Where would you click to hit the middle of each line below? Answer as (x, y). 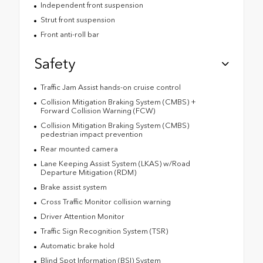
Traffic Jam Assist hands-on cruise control (110, 87)
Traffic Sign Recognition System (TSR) (104, 231)
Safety (55, 63)
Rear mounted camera (79, 149)
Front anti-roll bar (70, 34)
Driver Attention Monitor (82, 216)
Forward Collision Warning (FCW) (97, 110)
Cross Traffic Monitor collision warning (105, 201)
